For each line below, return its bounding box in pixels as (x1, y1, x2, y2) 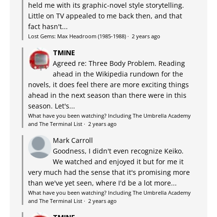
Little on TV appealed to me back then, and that (28, 11, 182, 20)
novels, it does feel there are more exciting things (28, 79, 189, 89)
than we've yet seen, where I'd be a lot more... (28, 178, 177, 187)
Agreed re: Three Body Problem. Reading (53, 58, 185, 68)
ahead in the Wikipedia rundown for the (53, 69, 183, 78)
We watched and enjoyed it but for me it (53, 156, 184, 166)
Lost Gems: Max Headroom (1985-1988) (28, 32, 126, 40)
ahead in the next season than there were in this (28, 90, 186, 100)
